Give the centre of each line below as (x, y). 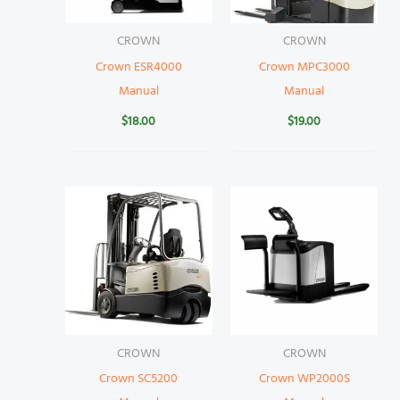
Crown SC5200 (139, 379)
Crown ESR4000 (138, 68)
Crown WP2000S (304, 379)
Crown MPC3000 (304, 68)
